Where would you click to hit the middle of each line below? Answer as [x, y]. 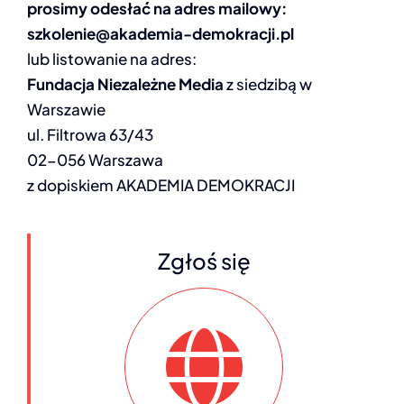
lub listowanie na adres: [111, 59]
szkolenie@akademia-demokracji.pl [160, 33]
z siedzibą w [267, 84]
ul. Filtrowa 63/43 [90, 134]
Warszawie [66, 109]
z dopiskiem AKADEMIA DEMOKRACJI [161, 185]
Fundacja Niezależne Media [125, 84]
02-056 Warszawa [95, 160]
